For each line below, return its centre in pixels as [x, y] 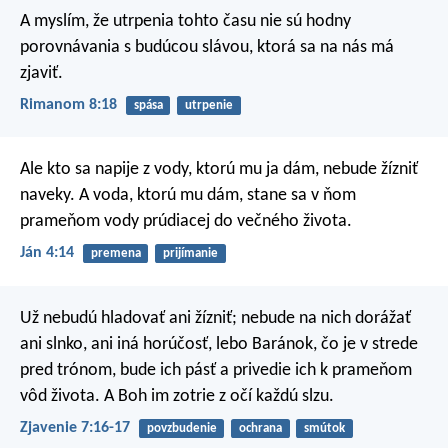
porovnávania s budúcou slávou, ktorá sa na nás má [207, 47]
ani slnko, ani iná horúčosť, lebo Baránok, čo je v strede [219, 344]
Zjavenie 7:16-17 [75, 427]
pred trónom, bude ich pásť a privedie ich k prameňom [216, 370]
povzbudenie [181, 428]
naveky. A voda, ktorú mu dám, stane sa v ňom [188, 196]
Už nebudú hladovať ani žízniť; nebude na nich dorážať [215, 318]
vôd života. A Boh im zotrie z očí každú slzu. [177, 396]
